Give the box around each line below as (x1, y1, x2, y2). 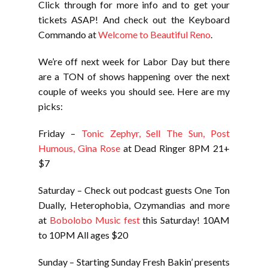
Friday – (38, 127, 81, 139)
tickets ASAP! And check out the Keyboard (38, 14, 230, 25)
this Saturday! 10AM (139, 214, 230, 226)
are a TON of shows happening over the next (38, 71, 230, 82)
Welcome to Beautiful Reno (98, 29, 211, 40)
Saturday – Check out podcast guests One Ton (38, 184, 230, 196)
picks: (38, 100, 63, 112)
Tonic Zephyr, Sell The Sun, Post (81, 127, 230, 139)
